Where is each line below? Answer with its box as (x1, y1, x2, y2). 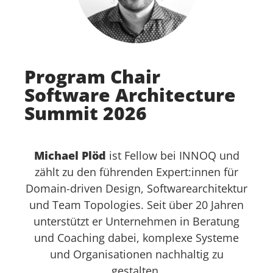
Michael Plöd (34, 148, 106, 163)
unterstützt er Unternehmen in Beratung (34, 214, 239, 229)
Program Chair (24, 64, 160, 89)
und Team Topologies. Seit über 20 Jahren (29, 197, 244, 212)
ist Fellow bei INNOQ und (105, 148, 239, 163)
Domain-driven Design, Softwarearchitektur (26, 181, 247, 196)
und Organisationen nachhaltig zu (49, 247, 224, 261)
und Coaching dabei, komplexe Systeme (34, 230, 239, 245)
